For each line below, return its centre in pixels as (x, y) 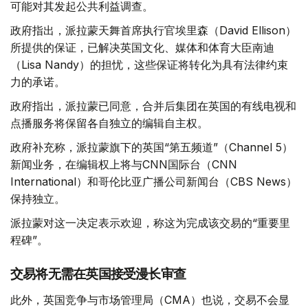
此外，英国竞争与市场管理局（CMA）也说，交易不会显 (150, 299)
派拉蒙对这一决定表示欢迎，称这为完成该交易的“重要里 (150, 222)
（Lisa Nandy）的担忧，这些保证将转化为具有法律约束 (149, 64)
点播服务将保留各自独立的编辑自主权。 (109, 123)
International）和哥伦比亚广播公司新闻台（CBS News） (154, 181)
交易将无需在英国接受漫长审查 (98, 274)
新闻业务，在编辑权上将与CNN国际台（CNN (124, 164)
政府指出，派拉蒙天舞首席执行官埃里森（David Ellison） (153, 30)
